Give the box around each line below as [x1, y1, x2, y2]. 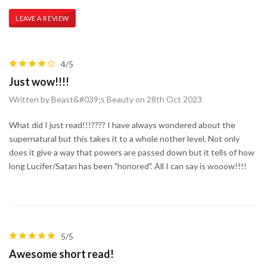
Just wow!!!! [9, 74, 69, 88]
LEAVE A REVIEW [15, 14, 69, 22]
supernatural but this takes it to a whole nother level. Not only [9, 133, 240, 144]
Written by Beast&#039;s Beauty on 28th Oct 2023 [9, 94, 202, 104]
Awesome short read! [9, 247, 114, 260]
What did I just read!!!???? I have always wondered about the [9, 119, 235, 130]
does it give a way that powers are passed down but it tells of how [9, 147, 254, 157]
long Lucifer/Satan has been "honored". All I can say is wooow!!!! [9, 160, 247, 171]
